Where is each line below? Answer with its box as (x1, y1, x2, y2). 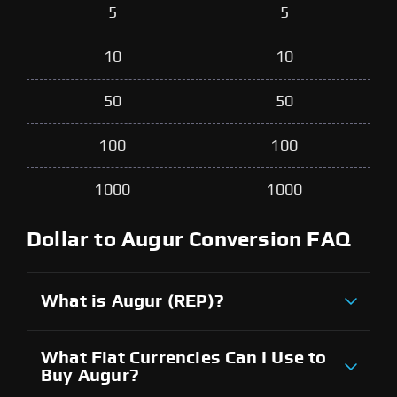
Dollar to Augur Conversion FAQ (27, 229, 351, 251)
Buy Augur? (41, 366, 139, 385)
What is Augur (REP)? (41, 292, 224, 310)
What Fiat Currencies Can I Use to (41, 348, 327, 367)
